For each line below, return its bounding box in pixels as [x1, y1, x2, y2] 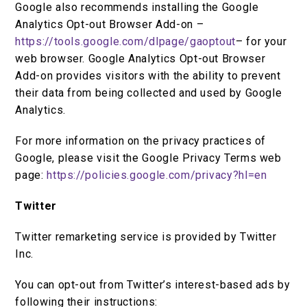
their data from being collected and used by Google [15, 86, 282, 100]
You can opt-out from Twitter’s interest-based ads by [15, 278, 291, 292]
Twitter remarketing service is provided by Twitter [15, 230, 277, 244]
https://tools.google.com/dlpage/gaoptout [15, 35, 236, 49]
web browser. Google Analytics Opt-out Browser [15, 52, 266, 66]
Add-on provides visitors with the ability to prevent [15, 69, 281, 83]
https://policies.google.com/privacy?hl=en [47, 169, 267, 182]
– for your [236, 35, 287, 49]
